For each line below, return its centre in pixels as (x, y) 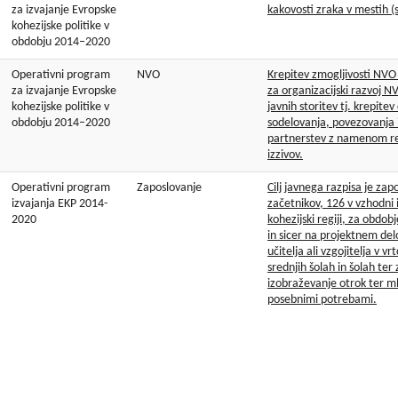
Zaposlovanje (169, 188)
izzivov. (285, 155)
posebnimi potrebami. (322, 300)
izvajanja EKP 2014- (60, 204)
